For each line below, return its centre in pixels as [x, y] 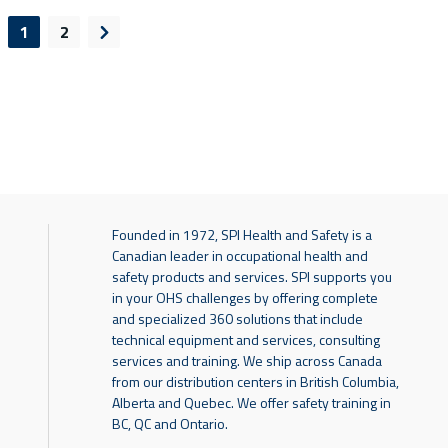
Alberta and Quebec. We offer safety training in [251, 403]
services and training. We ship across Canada [247, 361]
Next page [140, 42]
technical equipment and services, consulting [246, 340]
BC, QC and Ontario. [170, 424]
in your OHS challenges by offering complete [245, 298]
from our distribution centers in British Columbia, [255, 382]
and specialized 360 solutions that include [237, 319]
